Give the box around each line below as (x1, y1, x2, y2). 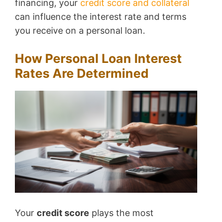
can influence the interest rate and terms (15, 11, 186, 22)
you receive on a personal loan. (15, 25, 145, 36)
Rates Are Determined (15, 66, 149, 81)
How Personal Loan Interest (15, 51, 182, 66)
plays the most (89, 208, 154, 219)
